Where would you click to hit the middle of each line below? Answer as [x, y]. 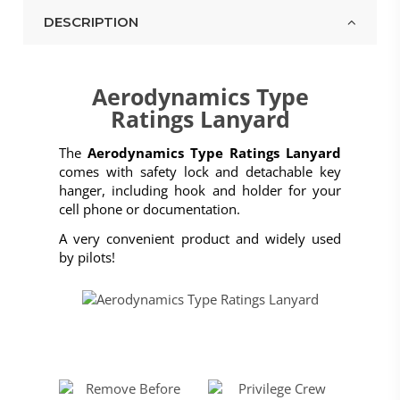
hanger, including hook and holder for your [200, 190]
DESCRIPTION [91, 21]
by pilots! [87, 257]
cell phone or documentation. [149, 208]
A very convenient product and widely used [200, 238]
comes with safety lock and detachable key [200, 171]
